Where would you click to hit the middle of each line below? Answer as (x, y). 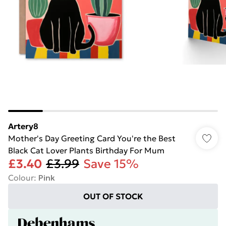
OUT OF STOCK (113, 196)
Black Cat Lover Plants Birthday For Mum (86, 150)
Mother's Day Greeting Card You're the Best (92, 138)
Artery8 (23, 126)
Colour (21, 178)
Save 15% (111, 164)
